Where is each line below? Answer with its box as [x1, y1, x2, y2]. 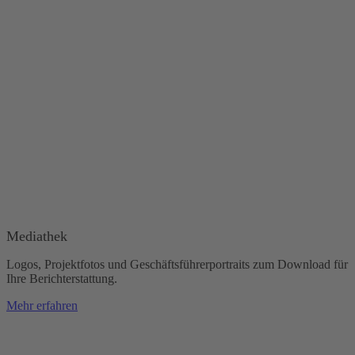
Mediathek [6, 228, 67, 245]
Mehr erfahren [6, 299, 78, 313]
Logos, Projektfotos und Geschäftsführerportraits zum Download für [6, 258, 348, 272]
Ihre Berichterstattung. [6, 272, 117, 286]
